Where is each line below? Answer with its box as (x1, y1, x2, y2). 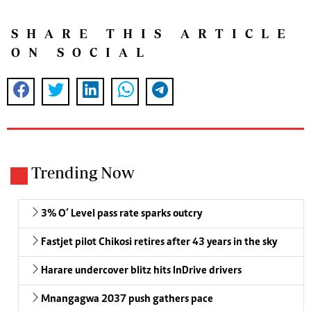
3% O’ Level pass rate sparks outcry (41, 208, 202, 219)
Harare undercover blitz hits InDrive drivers (41, 264, 242, 276)
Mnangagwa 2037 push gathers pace (41, 293, 213, 305)
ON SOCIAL (11, 44, 152, 60)
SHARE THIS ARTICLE (11, 26, 293, 41)
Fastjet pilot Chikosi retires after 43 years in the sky (41, 236, 277, 248)
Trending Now (31, 162, 135, 182)
